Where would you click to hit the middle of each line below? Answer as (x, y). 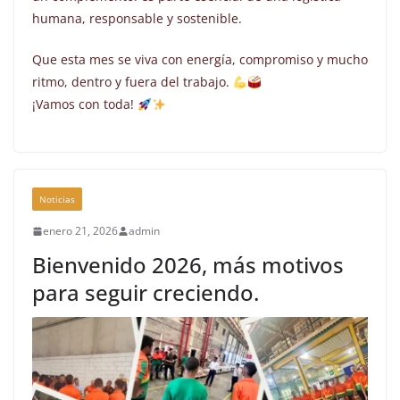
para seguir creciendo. (146, 293)
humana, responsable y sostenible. (137, 19)
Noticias (57, 200)
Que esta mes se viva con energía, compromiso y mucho (200, 60)
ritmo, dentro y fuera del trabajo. (133, 82)
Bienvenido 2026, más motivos (188, 265)
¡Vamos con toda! (85, 104)
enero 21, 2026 (80, 231)
